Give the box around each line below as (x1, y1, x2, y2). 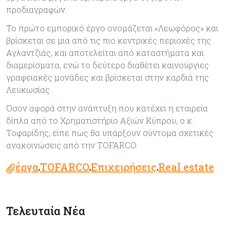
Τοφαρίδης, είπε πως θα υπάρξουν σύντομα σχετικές (6, 127, 214, 139)
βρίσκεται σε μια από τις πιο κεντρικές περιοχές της (6, 35, 211, 46)
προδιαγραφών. (6, 4, 67, 15)
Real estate (158, 160, 214, 174)
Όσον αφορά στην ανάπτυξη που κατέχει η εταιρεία (6, 103, 208, 114)
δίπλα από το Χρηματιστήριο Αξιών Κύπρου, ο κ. (6, 115, 194, 126)
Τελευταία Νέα (6, 203, 85, 219)
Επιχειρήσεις (91, 160, 157, 174)
